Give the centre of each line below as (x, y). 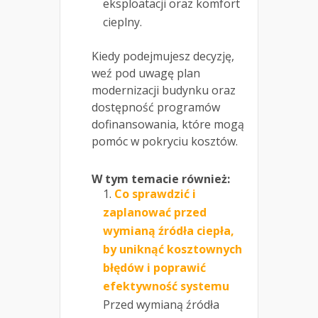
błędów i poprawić (154, 267)
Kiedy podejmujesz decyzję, (163, 56)
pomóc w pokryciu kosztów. (165, 141)
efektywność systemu (166, 286)
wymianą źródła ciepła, (169, 230)
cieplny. (122, 22)
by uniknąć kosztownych (172, 249)
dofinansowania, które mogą (168, 124)
